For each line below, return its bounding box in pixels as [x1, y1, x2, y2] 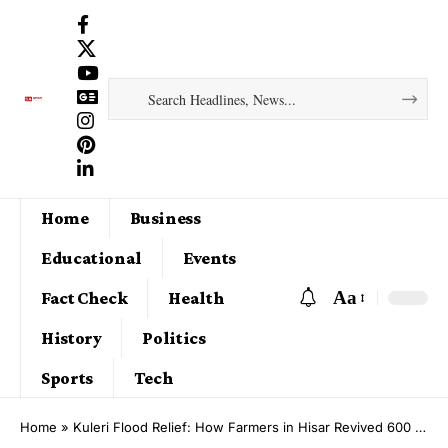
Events [183, 247, 236, 268]
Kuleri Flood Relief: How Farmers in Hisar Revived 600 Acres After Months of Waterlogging [73, 419, 415, 435]
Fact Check [41, 287, 128, 308]
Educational [41, 247, 143, 268]
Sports [41, 367, 93, 388]
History [41, 327, 102, 348]
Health [168, 287, 225, 308]
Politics [142, 327, 206, 348]
